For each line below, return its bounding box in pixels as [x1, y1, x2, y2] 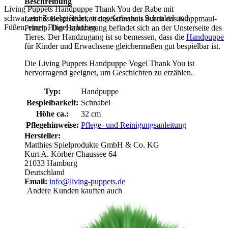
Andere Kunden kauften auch [27, 186, 122, 195]
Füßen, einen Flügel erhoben [4, 22, 96, 32]
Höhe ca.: [36, 109, 69, 119]
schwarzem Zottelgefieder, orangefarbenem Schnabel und [4, 13, 188, 22]
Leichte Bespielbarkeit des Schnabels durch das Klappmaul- [24, 14, 217, 23]
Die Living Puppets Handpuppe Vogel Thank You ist [24, 59, 194, 68]
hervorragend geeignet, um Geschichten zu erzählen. [24, 68, 193, 77]
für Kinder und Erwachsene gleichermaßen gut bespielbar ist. [24, 42, 220, 51]
